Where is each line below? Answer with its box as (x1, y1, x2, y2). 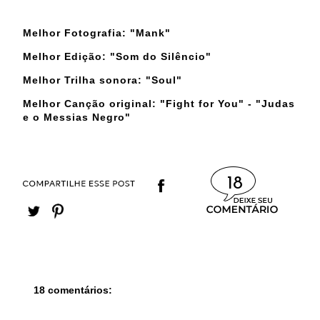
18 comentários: (34, 284, 112, 296)
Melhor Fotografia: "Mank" (23, 26, 171, 39)
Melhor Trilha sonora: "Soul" (23, 74, 182, 86)
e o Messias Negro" (23, 111, 131, 123)
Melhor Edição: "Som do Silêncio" (23, 50, 211, 62)
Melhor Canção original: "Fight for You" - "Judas (23, 97, 295, 109)
